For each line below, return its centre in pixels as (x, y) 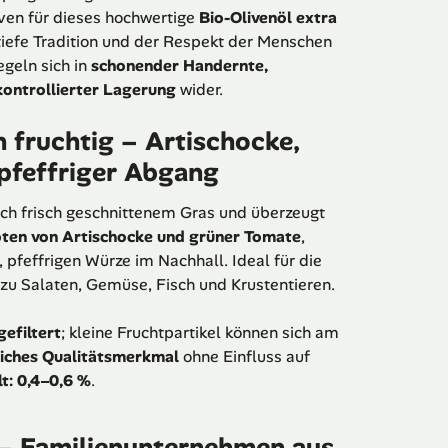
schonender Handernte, (179, 66)
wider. (199, 90)
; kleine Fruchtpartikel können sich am (200, 333)
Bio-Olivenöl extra (268, 18)
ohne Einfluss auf (244, 357)
